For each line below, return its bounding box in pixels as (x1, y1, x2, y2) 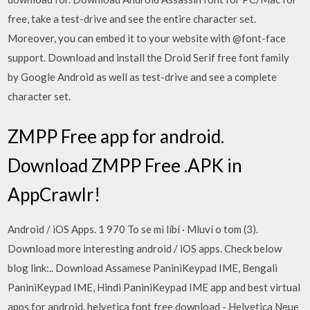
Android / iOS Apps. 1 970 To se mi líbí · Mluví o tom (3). (8, 222, 259, 235)
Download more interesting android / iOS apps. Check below (8, 241, 282, 255)
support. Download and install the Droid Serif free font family (8, 51, 290, 64)
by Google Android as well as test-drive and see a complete (8, 71, 277, 83)
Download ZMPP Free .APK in (8, 154, 243, 176)
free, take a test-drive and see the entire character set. (8, 12, 257, 25)
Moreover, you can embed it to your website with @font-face (8, 32, 286, 44)
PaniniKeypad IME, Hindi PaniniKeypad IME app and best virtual (8, 280, 301, 293)
